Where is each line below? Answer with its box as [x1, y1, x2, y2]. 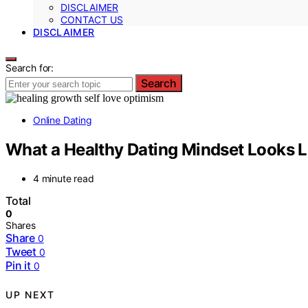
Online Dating [33, 113, 92, 126]
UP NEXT [5, 288, 55, 300]
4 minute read [33, 173, 94, 185]
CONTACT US [60, 13, 123, 25]
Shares [5, 219, 36, 232]
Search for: [5, 61, 54, 74]
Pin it [5, 258, 31, 273]
